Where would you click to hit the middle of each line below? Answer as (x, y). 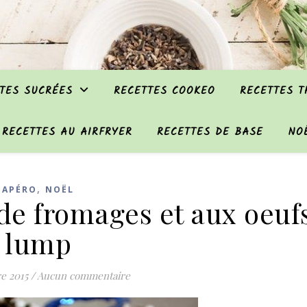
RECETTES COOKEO (164, 91)
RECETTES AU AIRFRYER (67, 132)
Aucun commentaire (83, 275)
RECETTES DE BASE (210, 132)
